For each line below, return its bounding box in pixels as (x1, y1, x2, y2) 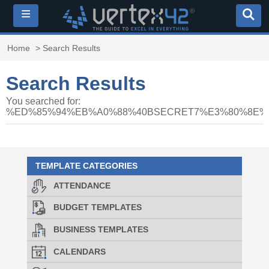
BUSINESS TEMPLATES (53, 225, 148, 234)
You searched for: (6, 96, 80, 106)
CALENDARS (53, 247, 106, 256)
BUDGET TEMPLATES (53, 203, 142, 213)
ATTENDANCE (53, 181, 110, 190)
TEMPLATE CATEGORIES (35, 161, 138, 171)
